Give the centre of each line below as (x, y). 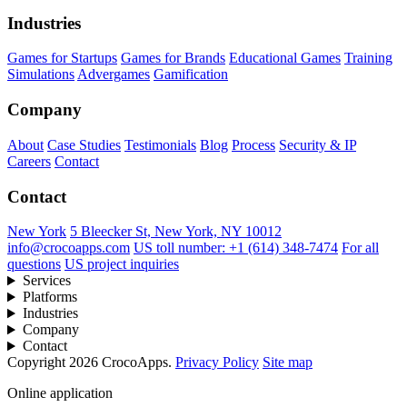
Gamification (191, 74)
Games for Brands (173, 58)
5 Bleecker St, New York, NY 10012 (176, 232)
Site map (288, 362)
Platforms (50, 297)
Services (46, 281)
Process (253, 144)
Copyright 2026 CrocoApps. (89, 362)
